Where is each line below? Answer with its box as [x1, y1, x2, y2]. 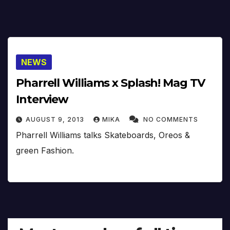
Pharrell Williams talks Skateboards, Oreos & [16, 130, 190, 141]
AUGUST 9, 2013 [26, 116, 86, 124]
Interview [16, 92, 69, 107]
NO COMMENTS [143, 116, 198, 124]
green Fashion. [16, 145, 74, 156]
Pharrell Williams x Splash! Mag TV [16, 76, 205, 90]
